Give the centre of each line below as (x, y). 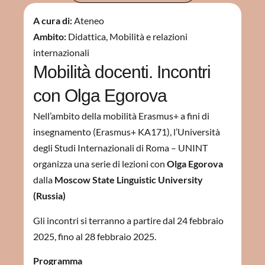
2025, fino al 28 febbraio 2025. (95, 236)
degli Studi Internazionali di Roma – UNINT (120, 148)
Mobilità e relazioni (148, 37)
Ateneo (89, 21)
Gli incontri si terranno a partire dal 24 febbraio (128, 220)
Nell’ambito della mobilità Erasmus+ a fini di (121, 116)
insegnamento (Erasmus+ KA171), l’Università (127, 132)
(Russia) (49, 196)
